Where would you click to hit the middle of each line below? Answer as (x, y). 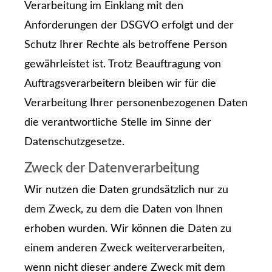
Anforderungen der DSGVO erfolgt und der (129, 25)
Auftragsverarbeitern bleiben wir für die (120, 83)
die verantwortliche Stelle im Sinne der (118, 122)
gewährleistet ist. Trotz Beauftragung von (123, 64)
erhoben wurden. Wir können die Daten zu (128, 229)
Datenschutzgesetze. (74, 142)
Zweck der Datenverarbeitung (112, 168)
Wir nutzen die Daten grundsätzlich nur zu (126, 190)
